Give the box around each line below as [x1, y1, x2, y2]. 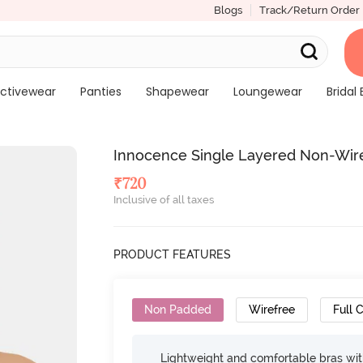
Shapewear [145, 83, 209, 100]
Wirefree [249, 303, 296, 316]
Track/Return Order [258, 4, 360, 16]
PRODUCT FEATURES [113, 248, 232, 261]
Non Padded [144, 303, 212, 316]
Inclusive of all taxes [113, 194, 215, 206]
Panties [79, 83, 122, 100]
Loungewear [233, 83, 302, 100]
